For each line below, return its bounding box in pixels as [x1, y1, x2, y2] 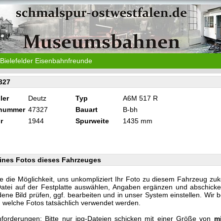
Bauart [75, 106, 98, 113]
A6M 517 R [123, 94, 158, 102]
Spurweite [75, 117, 109, 125]
